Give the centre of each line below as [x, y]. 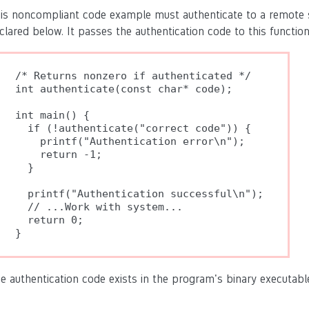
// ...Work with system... [99, 207]
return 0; [49, 220]
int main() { [52, 115]
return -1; [59, 154]
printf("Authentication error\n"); [130, 141]
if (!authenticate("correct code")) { [133, 128]
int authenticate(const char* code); [124, 89]
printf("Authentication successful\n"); [139, 194]
